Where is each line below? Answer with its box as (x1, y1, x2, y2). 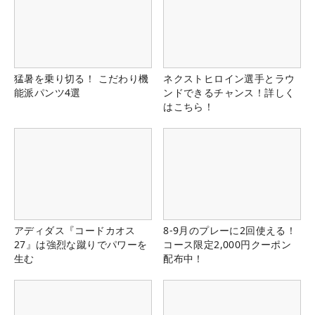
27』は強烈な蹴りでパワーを (14, 237, 148, 251)
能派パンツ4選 (14, 85, 81, 99)
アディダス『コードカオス (14, 223, 136, 237)
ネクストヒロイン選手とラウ (163, 71, 295, 85)
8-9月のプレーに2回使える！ (163, 223, 297, 237)
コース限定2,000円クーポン (163, 237, 292, 251)
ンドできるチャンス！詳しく (163, 85, 295, 99)
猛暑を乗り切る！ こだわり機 (14, 71, 149, 85)
